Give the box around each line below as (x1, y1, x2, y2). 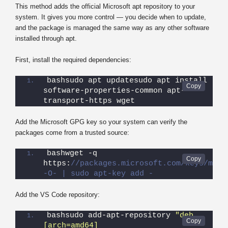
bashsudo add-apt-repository (47, 211, 175, 220)
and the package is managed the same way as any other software (15, 23, 209, 32)
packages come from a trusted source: (15, 128, 129, 136)
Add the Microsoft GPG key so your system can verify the (15, 118, 187, 126)
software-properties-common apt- (43, 86, 185, 95)
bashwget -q (47, 149, 97, 158)
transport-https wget (43, 96, 135, 105)
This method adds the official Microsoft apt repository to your (15, 2, 195, 10)
